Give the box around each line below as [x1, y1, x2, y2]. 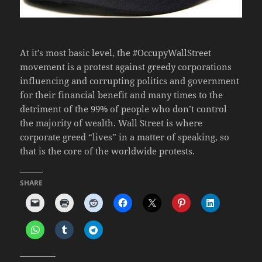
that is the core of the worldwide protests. [20, 145, 195, 157]
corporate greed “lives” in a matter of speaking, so [20, 131, 230, 143]
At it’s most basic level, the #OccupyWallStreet [20, 47, 212, 59]
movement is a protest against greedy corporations [20, 61, 232, 73]
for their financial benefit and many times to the [20, 89, 223, 101]
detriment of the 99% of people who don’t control [20, 103, 227, 115]
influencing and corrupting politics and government [20, 75, 240, 87]
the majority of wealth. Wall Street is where [20, 117, 203, 129]
